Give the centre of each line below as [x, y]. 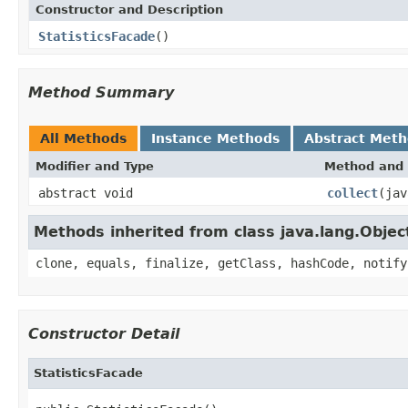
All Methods [83, 138]
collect [352, 193]
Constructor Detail [104, 333]
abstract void [86, 193]
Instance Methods [215, 138]
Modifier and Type [95, 166]
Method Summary [101, 92]
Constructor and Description [129, 9]
